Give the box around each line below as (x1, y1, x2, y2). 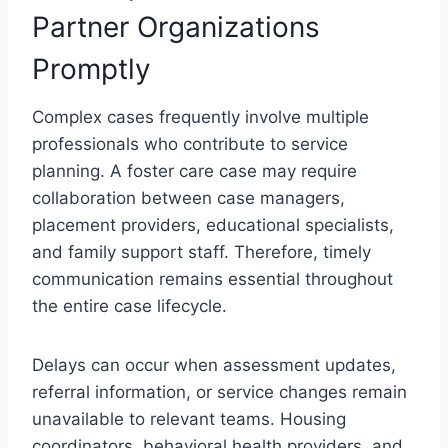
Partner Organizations (32, 9, 320, 44)
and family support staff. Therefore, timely (32, 241, 371, 262)
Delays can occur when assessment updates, (32, 354, 396, 375)
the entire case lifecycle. (32, 295, 232, 316)
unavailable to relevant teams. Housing (32, 408, 346, 429)
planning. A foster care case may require (32, 160, 357, 181)
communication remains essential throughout (32, 268, 393, 289)
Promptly (32, 51, 151, 86)
